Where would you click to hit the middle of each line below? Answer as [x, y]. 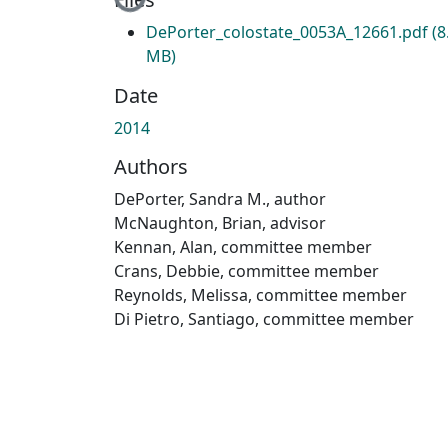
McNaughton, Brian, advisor [220, 222]
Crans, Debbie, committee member [246, 270]
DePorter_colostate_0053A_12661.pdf [289, 31]
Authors [151, 166]
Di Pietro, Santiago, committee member [264, 318]
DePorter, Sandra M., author [220, 198]
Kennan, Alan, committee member [243, 246]
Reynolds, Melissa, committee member [260, 294]
